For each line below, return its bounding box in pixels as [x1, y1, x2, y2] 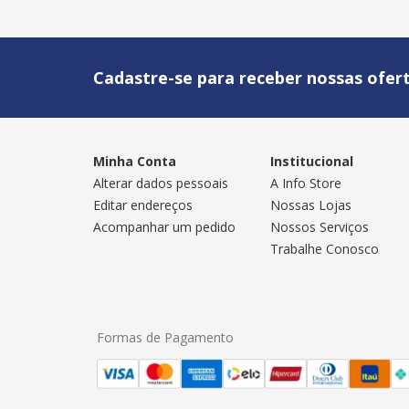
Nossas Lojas [269, 196, 351, 215]
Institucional [269, 152, 353, 171]
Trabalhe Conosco [269, 240, 379, 258]
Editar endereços [93, 196, 193, 215]
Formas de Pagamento [97, 329, 234, 347]
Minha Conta [93, 152, 176, 171]
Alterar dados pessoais [93, 174, 228, 193]
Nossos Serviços [269, 218, 369, 236]
